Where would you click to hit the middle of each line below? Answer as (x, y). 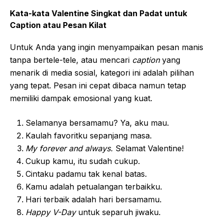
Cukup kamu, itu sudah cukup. (83, 161)
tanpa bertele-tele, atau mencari (71, 60)
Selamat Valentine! (148, 148)
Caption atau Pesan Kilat (58, 25)
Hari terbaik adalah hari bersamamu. (94, 199)
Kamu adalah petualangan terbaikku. (94, 186)
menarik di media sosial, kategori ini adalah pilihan (102, 72)
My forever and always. (69, 148)
